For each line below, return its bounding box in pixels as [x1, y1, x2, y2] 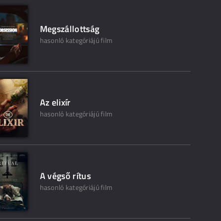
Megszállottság [39, 22, 100, 36]
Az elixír [39, 96, 71, 110]
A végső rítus [39, 169, 91, 183]
